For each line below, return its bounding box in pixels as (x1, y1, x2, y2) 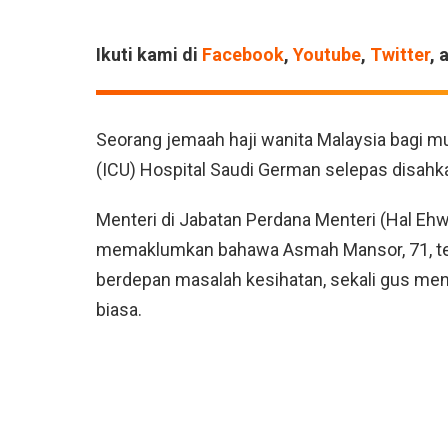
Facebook (202, 44, 284, 66)
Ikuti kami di (96, 44, 202, 66)
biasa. (96, 299, 142, 321)
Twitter (370, 44, 430, 66)
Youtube (293, 44, 361, 66)
